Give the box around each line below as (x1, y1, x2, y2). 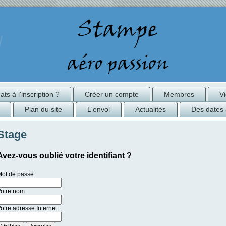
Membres (164, 90, 194, 98)
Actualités (135, 105, 166, 114)
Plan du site (25, 105, 62, 114)
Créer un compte (85, 90, 139, 98)
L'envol (87, 105, 110, 114)
